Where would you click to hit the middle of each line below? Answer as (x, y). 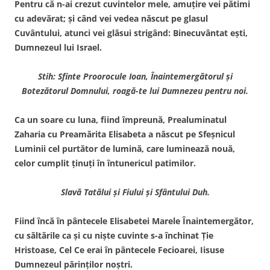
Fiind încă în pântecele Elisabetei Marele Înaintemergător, (134, 221)
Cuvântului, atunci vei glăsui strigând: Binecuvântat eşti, (131, 33)
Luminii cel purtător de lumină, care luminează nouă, (125, 148)
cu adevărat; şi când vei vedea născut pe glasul (111, 18)
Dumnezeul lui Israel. (58, 47)
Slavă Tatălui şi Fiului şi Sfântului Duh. (135, 192)
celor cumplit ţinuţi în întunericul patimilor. (105, 163)
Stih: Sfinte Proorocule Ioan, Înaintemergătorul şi (135, 76)
